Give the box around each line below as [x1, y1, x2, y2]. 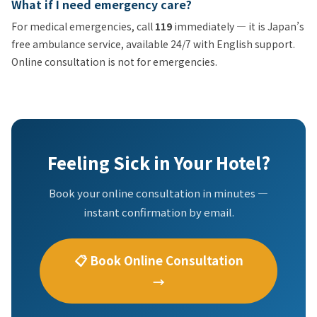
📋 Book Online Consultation [74, 250, 243, 269]
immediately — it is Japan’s [172, 18, 304, 33]
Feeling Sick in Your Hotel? [47, 149, 270, 175]
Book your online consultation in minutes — [49, 185, 268, 200]
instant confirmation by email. [83, 204, 234, 219]
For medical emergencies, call [11, 18, 155, 33]
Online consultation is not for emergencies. [11, 54, 217, 69]
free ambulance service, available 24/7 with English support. [11, 36, 295, 51]
